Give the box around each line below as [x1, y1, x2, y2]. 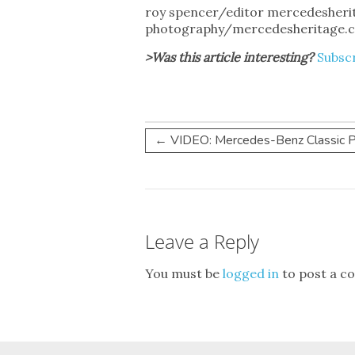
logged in [223, 265, 279, 281]
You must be [145, 265, 223, 281]
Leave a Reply [145, 228, 259, 254]
